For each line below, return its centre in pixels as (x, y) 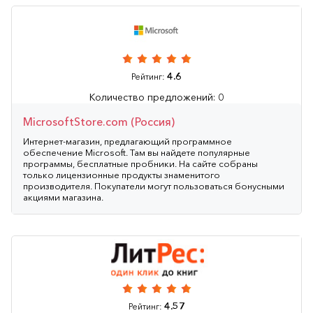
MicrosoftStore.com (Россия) (99, 121)
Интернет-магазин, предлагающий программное (128, 141)
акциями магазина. (63, 197)
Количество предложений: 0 (156, 97)
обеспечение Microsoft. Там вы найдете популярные (137, 152)
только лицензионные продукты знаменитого (122, 174)
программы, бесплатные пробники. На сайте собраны (140, 163)
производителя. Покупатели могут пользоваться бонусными (154, 185)
